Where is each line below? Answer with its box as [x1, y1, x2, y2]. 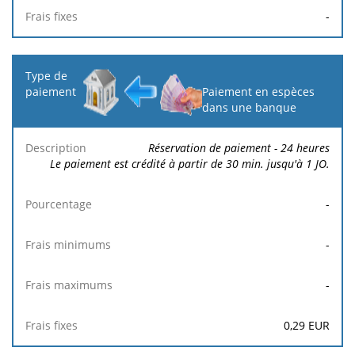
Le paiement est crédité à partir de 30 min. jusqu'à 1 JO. [50, 155, 330, 171]
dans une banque [202, 99, 297, 115]
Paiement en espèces [202, 83, 315, 99]
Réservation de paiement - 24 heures [148, 139, 330, 155]
